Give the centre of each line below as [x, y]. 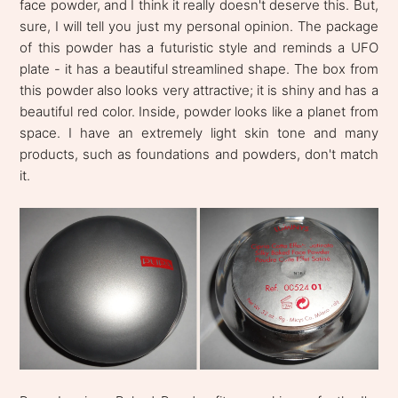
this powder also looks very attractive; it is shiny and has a [199, 91]
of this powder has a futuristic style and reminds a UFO [199, 48]
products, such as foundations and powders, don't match [199, 155]
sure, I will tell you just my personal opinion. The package [199, 27]
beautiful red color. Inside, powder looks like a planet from [199, 112]
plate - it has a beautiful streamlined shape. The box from [199, 69]
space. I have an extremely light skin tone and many [199, 133]
